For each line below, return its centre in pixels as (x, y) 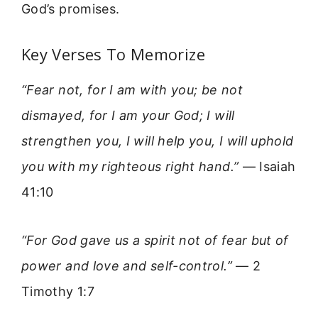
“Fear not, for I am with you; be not (132, 89)
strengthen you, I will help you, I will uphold (158, 141)
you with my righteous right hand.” (130, 166)
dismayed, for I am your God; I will (128, 115)
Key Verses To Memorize (113, 54)
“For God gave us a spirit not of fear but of (155, 241)
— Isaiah (267, 166)
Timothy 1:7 (58, 292)
